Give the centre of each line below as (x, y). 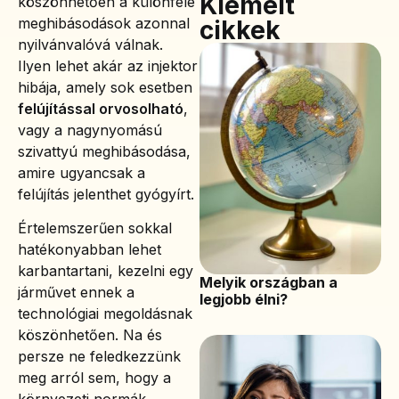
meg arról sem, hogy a (94, 378)
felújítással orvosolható (101, 109)
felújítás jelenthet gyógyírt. (106, 195)
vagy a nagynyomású (90, 130)
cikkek (240, 31)
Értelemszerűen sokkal (95, 228)
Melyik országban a (269, 283)
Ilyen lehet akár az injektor (108, 66)
